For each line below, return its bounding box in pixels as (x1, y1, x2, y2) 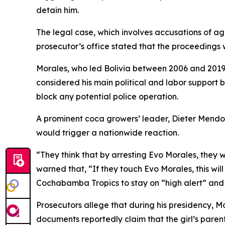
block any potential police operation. (36, 91, 178, 101)
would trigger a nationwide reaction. (36, 128, 179, 138)
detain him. (36, 5, 79, 15)
